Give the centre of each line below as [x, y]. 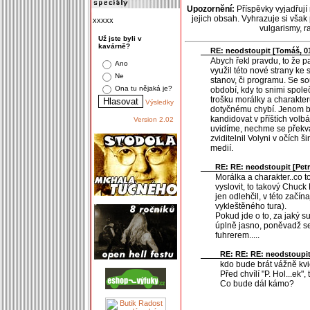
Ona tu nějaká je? [143, 88]
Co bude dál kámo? [257, 283]
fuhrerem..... [237, 235]
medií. [221, 148]
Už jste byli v [120, 38]
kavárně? [114, 46]
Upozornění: [210, 9]
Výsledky [159, 102]
